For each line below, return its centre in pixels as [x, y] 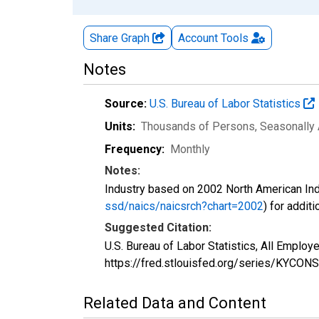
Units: [120, 126]
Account [198, 38]
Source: [126, 103]
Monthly [190, 149]
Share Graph [121, 38]
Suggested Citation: [158, 227]
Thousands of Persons [198, 126]
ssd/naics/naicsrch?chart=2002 [184, 206]
